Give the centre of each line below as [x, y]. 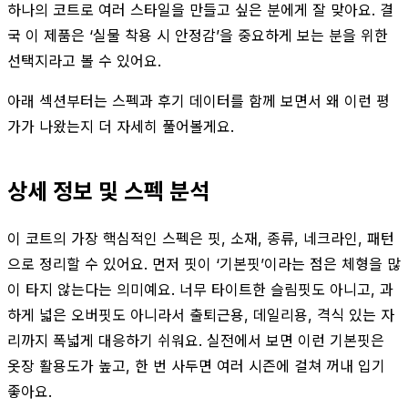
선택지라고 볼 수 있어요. [84, 61]
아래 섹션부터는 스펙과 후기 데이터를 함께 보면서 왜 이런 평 [199, 101]
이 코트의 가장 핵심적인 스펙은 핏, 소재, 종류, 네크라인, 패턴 [201, 238]
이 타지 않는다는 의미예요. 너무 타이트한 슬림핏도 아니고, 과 [200, 289]
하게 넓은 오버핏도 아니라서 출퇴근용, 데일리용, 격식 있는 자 [201, 315]
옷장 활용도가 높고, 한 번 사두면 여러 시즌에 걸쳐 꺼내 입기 [196, 366]
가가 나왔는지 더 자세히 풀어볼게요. [121, 126]
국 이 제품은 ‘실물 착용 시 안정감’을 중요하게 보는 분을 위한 [198, 35]
